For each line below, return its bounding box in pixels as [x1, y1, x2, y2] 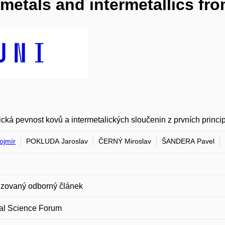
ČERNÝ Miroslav [98, 137, 151, 145]
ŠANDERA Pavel [162, 137, 214, 145]
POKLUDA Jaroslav [26, 137, 88, 145]
